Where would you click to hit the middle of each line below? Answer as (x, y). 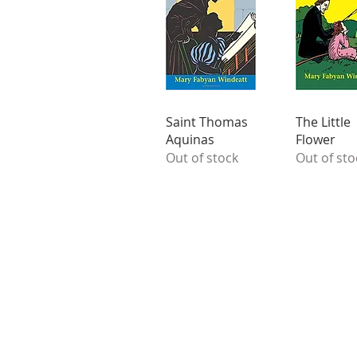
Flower (315, 140)
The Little (323, 122)
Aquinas (190, 140)
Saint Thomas (207, 122)
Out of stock (202, 158)
